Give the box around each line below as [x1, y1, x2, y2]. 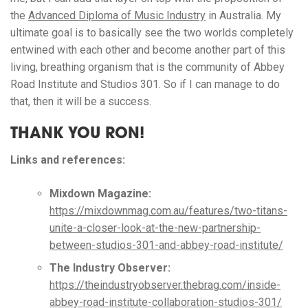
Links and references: [10, 153, 125, 167]
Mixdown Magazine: [49, 187, 151, 201]
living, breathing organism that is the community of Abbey [10, 60, 285, 74]
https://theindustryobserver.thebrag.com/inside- [49, 278, 280, 292]
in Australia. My [206, 9, 281, 23]
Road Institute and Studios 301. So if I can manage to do [10, 78, 280, 91]
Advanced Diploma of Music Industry [28, 9, 206, 23]
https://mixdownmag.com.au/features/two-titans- [49, 204, 287, 218]
